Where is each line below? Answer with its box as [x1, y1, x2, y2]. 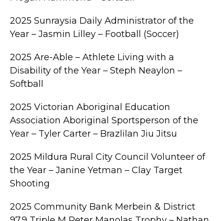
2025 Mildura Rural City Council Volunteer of [10, 151, 205, 163]
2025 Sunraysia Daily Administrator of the [10, 15, 194, 27]
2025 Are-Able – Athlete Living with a [10, 52, 174, 63]
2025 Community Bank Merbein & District [10, 201, 195, 213]
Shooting [10, 178, 50, 189]
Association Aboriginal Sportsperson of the [10, 115, 198, 126]
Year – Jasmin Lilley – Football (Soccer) [10, 29, 179, 40]
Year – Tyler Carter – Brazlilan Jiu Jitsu [10, 128, 177, 140]
